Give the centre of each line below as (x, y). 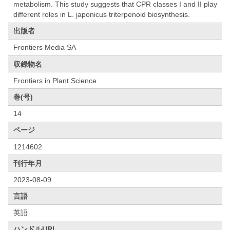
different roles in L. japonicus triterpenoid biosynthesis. (102, 15)
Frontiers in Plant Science (55, 80)
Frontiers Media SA (45, 47)
